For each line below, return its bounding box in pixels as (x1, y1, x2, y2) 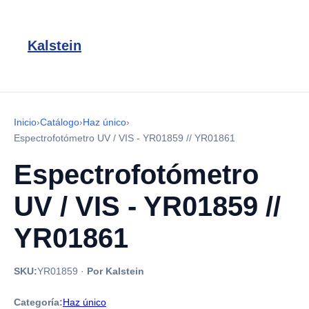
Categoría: (14, 297, 63, 308)
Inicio (14, 117, 37, 128)
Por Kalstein (87, 266, 144, 277)
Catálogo (40, 117, 79, 128)
